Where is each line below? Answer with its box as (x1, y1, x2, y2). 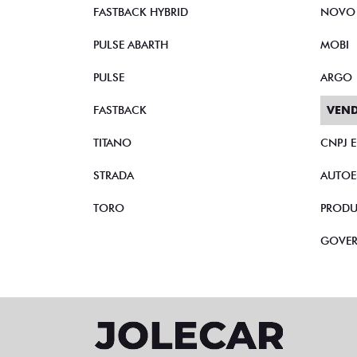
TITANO (93, 78, 131, 92)
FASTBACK (93, 45, 147, 59)
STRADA (93, 111, 134, 124)
